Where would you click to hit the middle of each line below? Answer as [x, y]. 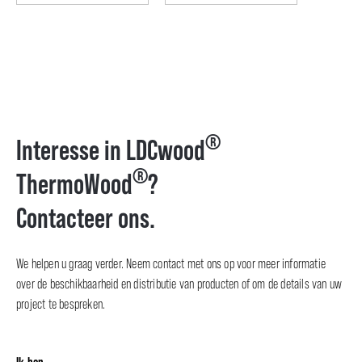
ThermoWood [74, 184]
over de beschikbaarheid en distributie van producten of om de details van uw [179, 284]
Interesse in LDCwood [111, 150]
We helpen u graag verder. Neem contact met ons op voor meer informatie [171, 264]
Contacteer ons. [86, 218]
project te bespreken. [61, 304]
